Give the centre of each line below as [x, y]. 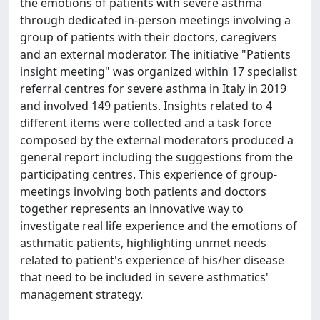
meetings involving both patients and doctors [143, 191]
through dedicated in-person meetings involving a [155, 20]
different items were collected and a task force [146, 123]
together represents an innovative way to [132, 209]
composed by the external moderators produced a [157, 140]
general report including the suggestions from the [156, 157]
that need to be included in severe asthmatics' [144, 277]
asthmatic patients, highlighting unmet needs [143, 243]
